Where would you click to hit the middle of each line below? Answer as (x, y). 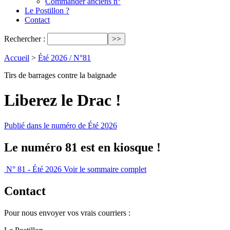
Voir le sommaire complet (105, 169)
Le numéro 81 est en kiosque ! (82, 147)
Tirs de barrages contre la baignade (60, 75)
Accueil (17, 58)
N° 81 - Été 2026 (34, 169)
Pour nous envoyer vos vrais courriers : (67, 213)
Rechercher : (25, 39)
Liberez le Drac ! (63, 100)
